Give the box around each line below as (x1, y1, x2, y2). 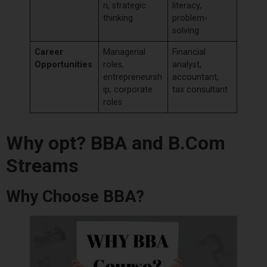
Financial (172, 47, 206, 58)
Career (35, 47, 64, 58)
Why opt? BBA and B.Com (6, 132, 225, 155)
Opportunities (35, 60, 93, 70)
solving (172, 26, 202, 36)
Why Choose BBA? (6, 187, 144, 207)
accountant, (172, 72, 219, 83)
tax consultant (172, 85, 231, 95)
